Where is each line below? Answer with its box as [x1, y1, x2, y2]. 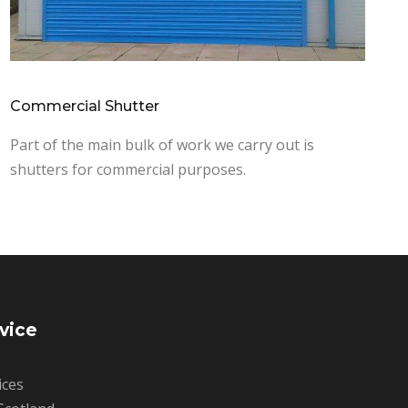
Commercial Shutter [9, 97, 159, 115]
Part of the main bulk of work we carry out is [9, 134, 314, 155]
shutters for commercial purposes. [9, 158, 246, 179]
